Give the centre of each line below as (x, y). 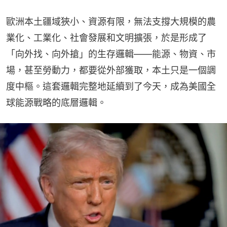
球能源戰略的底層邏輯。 (56, 103)
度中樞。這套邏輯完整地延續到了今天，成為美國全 (111, 86)
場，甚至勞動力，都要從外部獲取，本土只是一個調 (111, 70)
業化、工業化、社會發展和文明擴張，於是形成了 (106, 38)
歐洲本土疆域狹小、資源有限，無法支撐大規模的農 (111, 22)
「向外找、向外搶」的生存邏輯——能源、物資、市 (111, 54)
